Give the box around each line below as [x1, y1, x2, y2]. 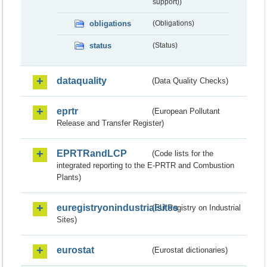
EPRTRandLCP [57, 148, 127, 159]
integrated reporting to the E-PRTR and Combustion [57, 161, 234, 170]
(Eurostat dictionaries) [152, 246, 228, 255]
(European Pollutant [152, 107, 221, 116]
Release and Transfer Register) [57, 119, 164, 128]
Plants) [57, 173, 81, 182]
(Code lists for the [152, 149, 214, 159]
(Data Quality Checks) [152, 76, 229, 86]
